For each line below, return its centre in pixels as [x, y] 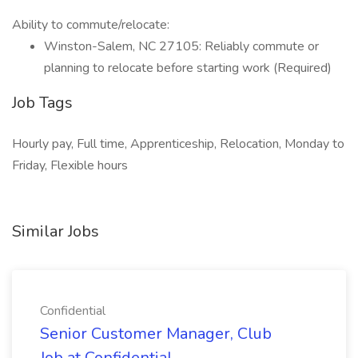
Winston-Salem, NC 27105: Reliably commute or [181, 46]
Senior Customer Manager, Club [156, 334]
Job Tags [42, 103]
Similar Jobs [56, 231]
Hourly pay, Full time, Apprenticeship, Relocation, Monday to [178, 144]
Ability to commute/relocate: [91, 25]
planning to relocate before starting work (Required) [188, 68]
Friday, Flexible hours [70, 165]
